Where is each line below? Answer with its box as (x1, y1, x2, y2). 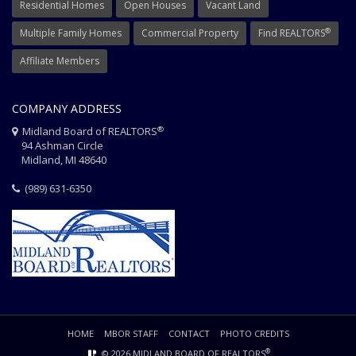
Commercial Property (141, 26, 238, 41)
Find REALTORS (258, 26, 325, 41)
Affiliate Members (20, 54, 99, 68)
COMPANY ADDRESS (12, 101, 122, 117)
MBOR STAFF (103, 327, 158, 340)
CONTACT (168, 327, 210, 340)
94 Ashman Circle (12, 138, 103, 153)
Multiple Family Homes (20, 26, 122, 41)
